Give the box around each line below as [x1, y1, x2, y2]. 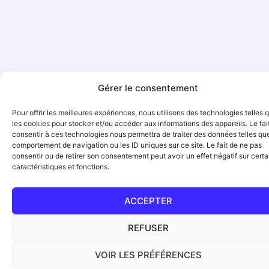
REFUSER [127, 222, 169, 234]
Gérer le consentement [98, 82, 198, 94]
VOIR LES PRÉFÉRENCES [94, 249, 202, 261]
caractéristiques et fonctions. [12, 162, 109, 171]
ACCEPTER [124, 195, 172, 207]
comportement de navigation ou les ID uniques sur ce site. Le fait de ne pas [12, 141, 262, 150]
